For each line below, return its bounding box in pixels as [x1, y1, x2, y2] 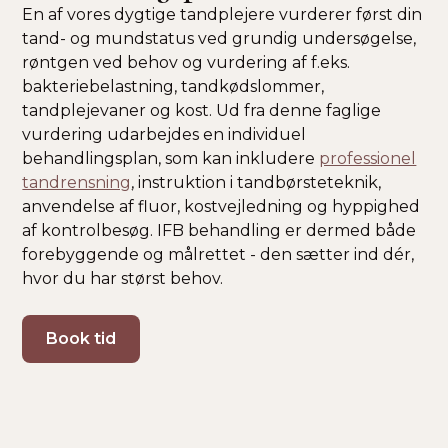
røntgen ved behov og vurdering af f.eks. [22, 53, 351, 72]
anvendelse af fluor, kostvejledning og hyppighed [22, 197, 421, 216]
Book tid [46, 329, 117, 348]
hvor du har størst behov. [22, 269, 224, 288]
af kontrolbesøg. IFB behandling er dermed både [22, 221, 417, 240]
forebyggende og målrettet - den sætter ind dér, [22, 245, 415, 264]
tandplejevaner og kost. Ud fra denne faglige [22, 101, 382, 120]
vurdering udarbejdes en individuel [22, 125, 307, 144]
